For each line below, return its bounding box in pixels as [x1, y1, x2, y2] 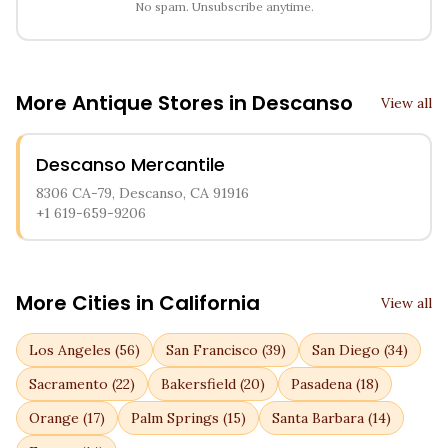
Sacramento [29, 375, 108, 393]
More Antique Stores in [16, 89, 252, 117]
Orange [29, 409, 79, 427]
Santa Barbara [272, 409, 364, 427]
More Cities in [16, 289, 159, 317]
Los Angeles [29, 341, 111, 359]
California [159, 289, 260, 317]
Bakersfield [161, 375, 236, 393]
